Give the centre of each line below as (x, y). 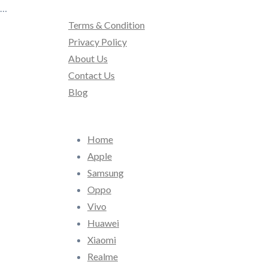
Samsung (106, 173)
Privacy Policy (98, 42)
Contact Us (92, 75)
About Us (88, 58)
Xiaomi (102, 240)
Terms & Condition (106, 25)
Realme (103, 256)
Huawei (103, 223)
